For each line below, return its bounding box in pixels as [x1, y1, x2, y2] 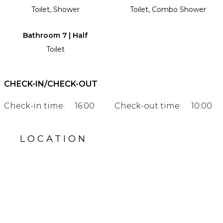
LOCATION [20, 133, 88, 144]
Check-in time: [4, 101, 65, 111]
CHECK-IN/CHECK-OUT [4, 79, 98, 89]
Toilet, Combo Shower [129, 4, 206, 14]
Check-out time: [114, 101, 181, 111]
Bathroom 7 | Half [23, 30, 88, 40]
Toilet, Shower [31, 4, 80, 14]
